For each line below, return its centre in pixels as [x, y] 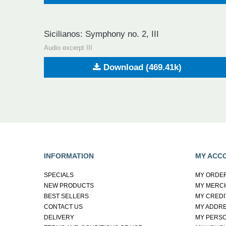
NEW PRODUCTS [69, 185]
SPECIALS [59, 175]
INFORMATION [69, 156]
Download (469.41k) [141, 67]
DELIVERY [59, 217]
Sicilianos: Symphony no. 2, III [101, 34]
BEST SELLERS [66, 196]
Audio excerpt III [68, 47]
